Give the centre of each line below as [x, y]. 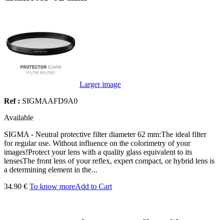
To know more [52, 186]
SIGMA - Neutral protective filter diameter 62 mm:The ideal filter [105, 134]
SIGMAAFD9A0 [50, 101]
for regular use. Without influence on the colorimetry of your [97, 143]
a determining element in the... [51, 169]
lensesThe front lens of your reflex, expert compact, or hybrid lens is [109, 161]
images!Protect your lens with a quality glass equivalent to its [98, 152]
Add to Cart [94, 186]
